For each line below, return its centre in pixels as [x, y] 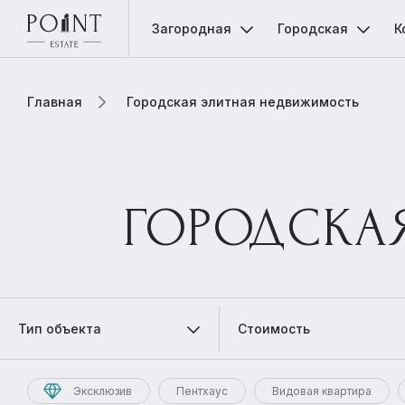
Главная [55, 102]
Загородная [192, 28]
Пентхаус [202, 391]
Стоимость [273, 329]
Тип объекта [60, 329]
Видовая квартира [322, 391]
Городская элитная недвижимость [243, 102]
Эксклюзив [103, 391]
